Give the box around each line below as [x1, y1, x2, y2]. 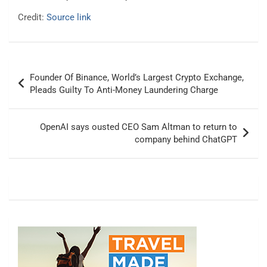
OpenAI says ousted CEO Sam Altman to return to [40, 122, 237, 133]
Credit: [18, 12, 46, 23]
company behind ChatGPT [135, 134, 237, 145]
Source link [46, 12, 91, 23]
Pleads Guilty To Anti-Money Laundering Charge [30, 85, 218, 96]
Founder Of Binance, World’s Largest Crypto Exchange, [30, 72, 244, 83]
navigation [8, 79, 76, 97]
